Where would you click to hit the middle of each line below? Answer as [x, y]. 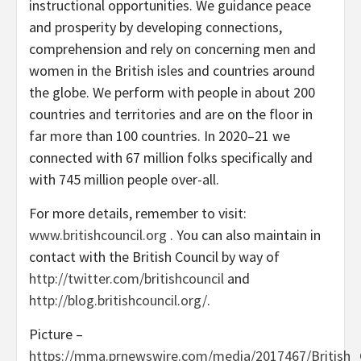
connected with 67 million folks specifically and [171, 157]
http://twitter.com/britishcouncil [127, 278]
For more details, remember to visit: [138, 213]
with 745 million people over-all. [124, 179]
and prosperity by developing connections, [156, 27]
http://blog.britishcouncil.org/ [118, 300]
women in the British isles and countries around [172, 70]
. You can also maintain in [244, 234]
